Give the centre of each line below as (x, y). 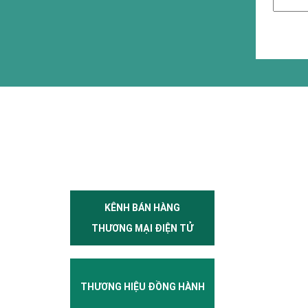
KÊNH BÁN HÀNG (142, 208)
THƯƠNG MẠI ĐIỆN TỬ (142, 228)
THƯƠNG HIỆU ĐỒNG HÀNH (142, 286)
